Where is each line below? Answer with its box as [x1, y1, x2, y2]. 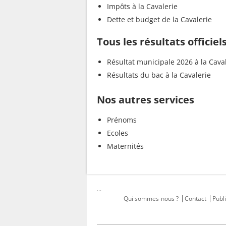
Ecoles [107, 128, 128, 138]
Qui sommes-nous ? [123, 194, 179, 203]
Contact [184, 194, 206, 203]
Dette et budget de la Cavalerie [107, 14, 212, 24]
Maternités [107, 141, 144, 151]
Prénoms [107, 115, 137, 125]
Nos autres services [97, 92, 194, 106]
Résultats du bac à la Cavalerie [107, 70, 211, 80]
